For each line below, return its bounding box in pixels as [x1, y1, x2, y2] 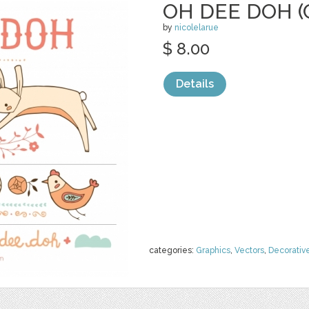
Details [176, 77, 214, 90]
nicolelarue [175, 23, 219, 32]
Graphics [196, 246, 230, 255]
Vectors [235, 246, 264, 255]
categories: [149, 246, 196, 255]
